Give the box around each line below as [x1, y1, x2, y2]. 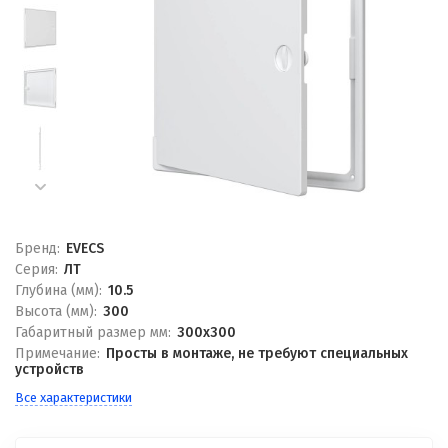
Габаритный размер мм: [15, 324, 171, 341]
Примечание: [15, 345, 100, 362]
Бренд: [15, 240, 60, 257]
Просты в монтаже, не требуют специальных [105, 345, 408, 362]
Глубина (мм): [15, 282, 102, 299]
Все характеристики [15, 390, 132, 405]
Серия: [15, 261, 58, 278]
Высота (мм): [15, 303, 97, 320]
